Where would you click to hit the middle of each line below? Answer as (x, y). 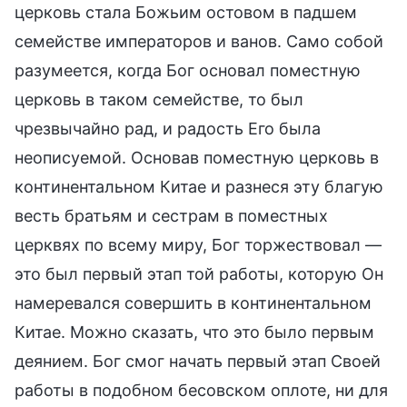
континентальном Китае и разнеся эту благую (199, 186)
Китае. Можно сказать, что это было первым (194, 332)
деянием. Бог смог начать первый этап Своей (198, 361)
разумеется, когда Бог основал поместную (188, 70)
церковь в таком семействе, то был (159, 99)
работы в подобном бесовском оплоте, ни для (201, 390)
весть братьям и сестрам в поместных (171, 215)
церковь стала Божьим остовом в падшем (186, 12)
